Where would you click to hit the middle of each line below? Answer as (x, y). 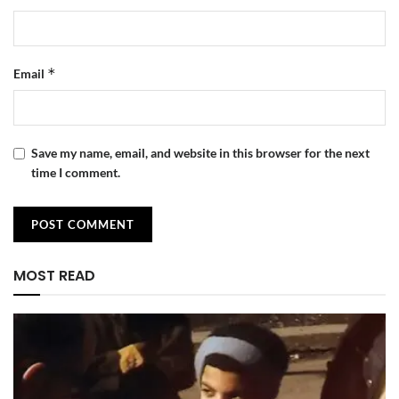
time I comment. (76, 172)
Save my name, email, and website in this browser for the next (200, 152)
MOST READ (54, 275)
